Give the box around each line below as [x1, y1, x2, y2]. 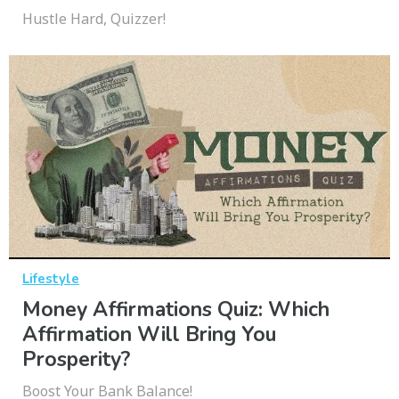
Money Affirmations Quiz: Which [22, 295, 330, 323]
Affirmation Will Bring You [22, 320, 276, 348]
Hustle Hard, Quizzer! [22, 8, 166, 28]
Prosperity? [22, 345, 130, 373]
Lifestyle [22, 269, 79, 288]
